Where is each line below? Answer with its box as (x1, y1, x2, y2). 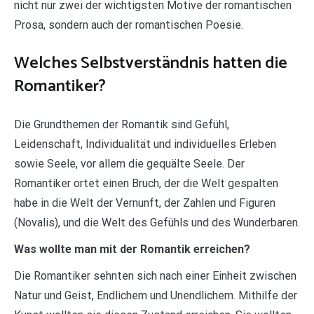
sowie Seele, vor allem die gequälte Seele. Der (14, 156, 245, 170)
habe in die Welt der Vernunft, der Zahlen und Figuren (14, 196, 275, 210)
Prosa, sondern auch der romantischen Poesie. (14, 18, 243, 32)
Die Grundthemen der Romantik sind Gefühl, (14, 117, 229, 131)
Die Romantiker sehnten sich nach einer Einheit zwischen (14, 268, 296, 282)
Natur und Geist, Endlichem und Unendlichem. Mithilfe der (14, 288, 297, 302)
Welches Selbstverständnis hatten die (14, 49, 287, 77)
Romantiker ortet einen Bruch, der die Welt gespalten (14, 176, 278, 190)
